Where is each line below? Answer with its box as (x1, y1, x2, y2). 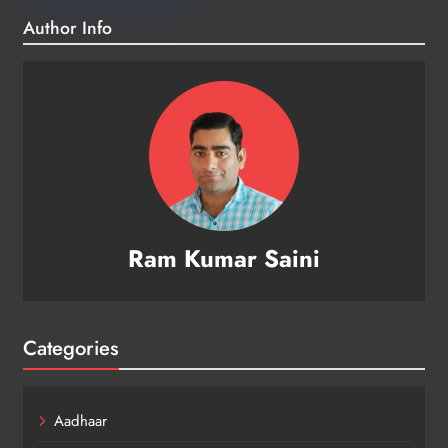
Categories (23, 332, 119, 363)
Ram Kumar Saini (128, 240, 320, 276)
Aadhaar (54, 409, 107, 432)
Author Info (23, 14, 112, 41)
